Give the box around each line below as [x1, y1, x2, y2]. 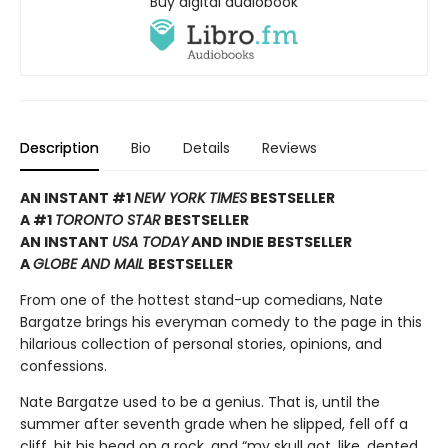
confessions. [20, 355, 107, 376]
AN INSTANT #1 [20, 187, 134, 208]
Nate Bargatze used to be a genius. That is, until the [20, 391, 380, 412]
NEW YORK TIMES [134, 187, 247, 208]
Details [183, 137, 230, 158]
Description [20, 137, 99, 158]
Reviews [262, 137, 317, 158]
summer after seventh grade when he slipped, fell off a [20, 413, 408, 434]
